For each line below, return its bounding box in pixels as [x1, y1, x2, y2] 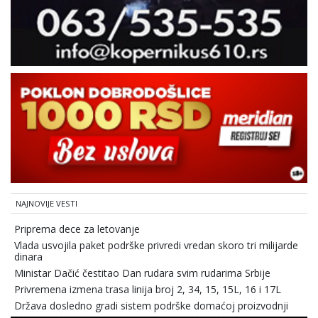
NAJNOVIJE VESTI [16, 197, 77, 209]
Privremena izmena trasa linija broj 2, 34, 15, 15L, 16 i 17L [14, 282, 281, 296]
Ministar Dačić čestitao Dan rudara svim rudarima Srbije [14, 265, 270, 280]
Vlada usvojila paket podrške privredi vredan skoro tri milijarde [14, 238, 298, 252]
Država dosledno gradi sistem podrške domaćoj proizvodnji [14, 298, 288, 312]
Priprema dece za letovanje [14, 221, 140, 236]
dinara [14, 249, 43, 263]
